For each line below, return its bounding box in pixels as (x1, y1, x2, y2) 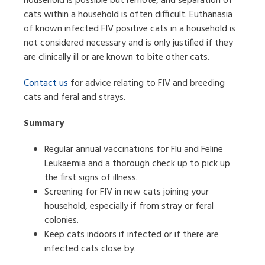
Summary (24, 115, 64, 131)
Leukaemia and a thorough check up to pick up (44, 156, 230, 172)
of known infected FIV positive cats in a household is (24, 21, 235, 37)
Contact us (24, 75, 68, 91)
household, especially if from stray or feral (44, 198, 214, 214)
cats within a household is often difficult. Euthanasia (24, 7, 232, 22)
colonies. (44, 212, 79, 228)
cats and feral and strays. (24, 89, 125, 105)
